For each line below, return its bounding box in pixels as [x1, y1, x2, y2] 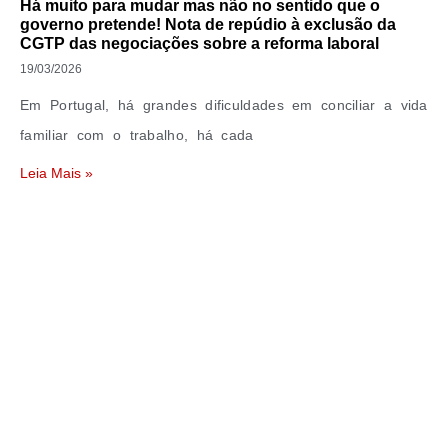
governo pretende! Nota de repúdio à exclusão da [20, 16, 396, 33]
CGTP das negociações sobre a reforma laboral [20, 35, 379, 52]
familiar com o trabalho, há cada [20, 127, 254, 143]
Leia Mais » [20, 165, 93, 181]
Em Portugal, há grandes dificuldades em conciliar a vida [20, 97, 428, 113]
